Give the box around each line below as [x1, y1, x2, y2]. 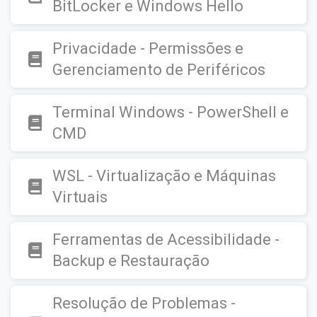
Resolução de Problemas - [52, 294, 236, 312]
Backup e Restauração [52, 252, 209, 270]
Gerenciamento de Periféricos [52, 61, 265, 79]
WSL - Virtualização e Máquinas [52, 167, 276, 185]
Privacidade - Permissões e [52, 40, 243, 57]
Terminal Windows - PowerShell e [52, 103, 289, 121]
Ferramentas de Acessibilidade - [52, 231, 279, 248]
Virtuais [52, 188, 108, 206]
